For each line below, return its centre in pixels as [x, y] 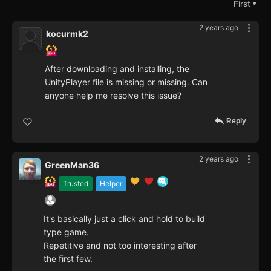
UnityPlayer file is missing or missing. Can [126, 82]
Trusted [76, 183]
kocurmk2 [67, 33]
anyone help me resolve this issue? [113, 95]
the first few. [68, 258]
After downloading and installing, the [117, 68]
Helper [111, 183]
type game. [66, 232]
